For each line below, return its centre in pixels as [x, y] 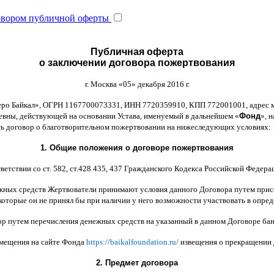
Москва [104, 84]
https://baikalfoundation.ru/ [133, 242]
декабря [152, 84]
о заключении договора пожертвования [137, 62]
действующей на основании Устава [80, 116]
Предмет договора [142, 262]
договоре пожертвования [183, 147]
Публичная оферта [137, 51]
